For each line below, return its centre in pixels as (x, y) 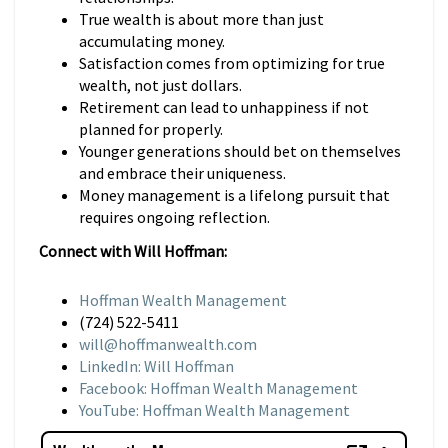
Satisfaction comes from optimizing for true (232, 63)
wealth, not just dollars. (160, 85)
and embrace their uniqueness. (182, 173)
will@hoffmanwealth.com (168, 344)
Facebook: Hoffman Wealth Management (218, 388)
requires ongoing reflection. (174, 217)
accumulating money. (152, 41)
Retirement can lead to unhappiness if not (224, 107)
